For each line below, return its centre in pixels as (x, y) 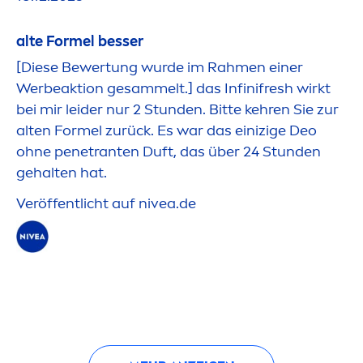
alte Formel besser (80, 41)
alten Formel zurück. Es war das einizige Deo (167, 130)
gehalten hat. (62, 172)
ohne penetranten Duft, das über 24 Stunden (169, 151)
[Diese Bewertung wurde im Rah (126, 67)
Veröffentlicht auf (77, 203)
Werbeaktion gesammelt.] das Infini (137, 88)
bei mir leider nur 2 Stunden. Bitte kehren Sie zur (177, 109)
